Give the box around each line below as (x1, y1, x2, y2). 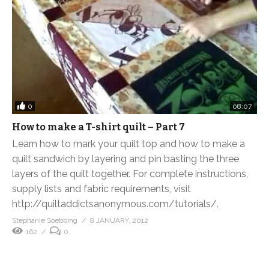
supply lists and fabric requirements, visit (12, 183, 191, 195)
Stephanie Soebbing (12, 216, 77, 225)
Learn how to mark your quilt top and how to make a (12, 138, 245, 150)
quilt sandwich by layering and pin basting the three (12, 153, 239, 165)
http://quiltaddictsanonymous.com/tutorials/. (12, 198, 219, 210)
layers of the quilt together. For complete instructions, (12, 168, 248, 180)
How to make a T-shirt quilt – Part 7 (12, 121, 185, 133)
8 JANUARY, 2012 (90, 216, 148, 225)
